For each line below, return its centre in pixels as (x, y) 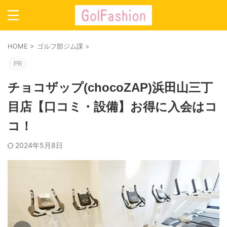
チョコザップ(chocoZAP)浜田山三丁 (110, 87)
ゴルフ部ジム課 (60, 46)
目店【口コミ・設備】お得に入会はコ (112, 107)
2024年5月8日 (39, 145)
